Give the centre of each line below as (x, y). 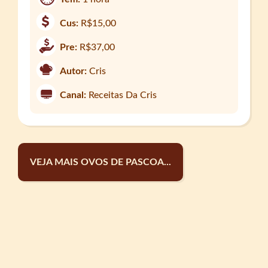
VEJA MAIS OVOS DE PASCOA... (101, 162)
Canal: (73, 95)
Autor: (74, 71)
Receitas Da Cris (122, 95)
